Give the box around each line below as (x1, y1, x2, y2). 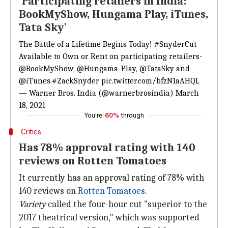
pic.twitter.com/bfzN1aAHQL (101, 76, 199, 85)
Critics (20, 127, 41, 136)
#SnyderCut (154, 40, 196, 49)
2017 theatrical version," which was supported (19, 212, 199, 223)
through (121, 111, 144, 119)
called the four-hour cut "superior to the (46, 199, 207, 210)
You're (84, 111, 103, 119)
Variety (19, 199, 46, 210)
